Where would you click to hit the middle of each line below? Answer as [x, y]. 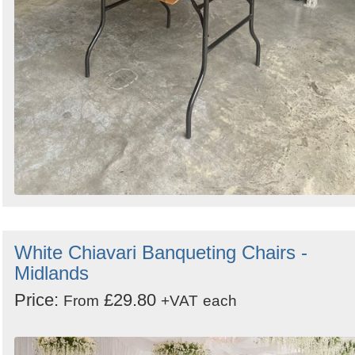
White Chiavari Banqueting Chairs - [161, 253]
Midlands [52, 273]
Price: [39, 300]
